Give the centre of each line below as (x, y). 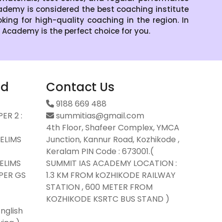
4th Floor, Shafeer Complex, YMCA (113, 128)
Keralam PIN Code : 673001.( (100, 152)
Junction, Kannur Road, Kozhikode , (113, 140)
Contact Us (81, 87)
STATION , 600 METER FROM (100, 187)
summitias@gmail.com (99, 116)
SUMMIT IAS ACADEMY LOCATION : (112, 164)
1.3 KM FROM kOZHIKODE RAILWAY (111, 175)
